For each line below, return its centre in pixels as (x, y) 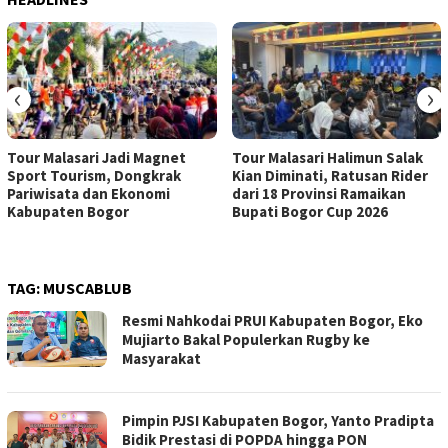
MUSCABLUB (87, 288)
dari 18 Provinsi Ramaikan (318, 194)
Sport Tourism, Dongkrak (94, 176)
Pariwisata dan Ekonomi (88, 194)
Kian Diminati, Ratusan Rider (329, 176)
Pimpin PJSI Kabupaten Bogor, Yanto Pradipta (278, 421)
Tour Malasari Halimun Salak (327, 158)
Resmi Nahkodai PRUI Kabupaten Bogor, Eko (272, 321)
